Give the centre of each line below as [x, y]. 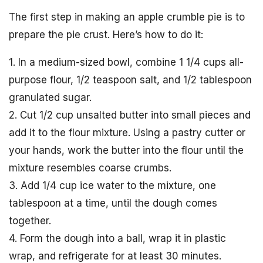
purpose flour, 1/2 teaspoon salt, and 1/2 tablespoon [130, 80]
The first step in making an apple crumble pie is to [127, 17]
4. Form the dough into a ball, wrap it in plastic [117, 238]
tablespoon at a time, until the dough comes [113, 203]
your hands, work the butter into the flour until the [126, 150]
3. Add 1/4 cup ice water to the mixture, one [112, 185]
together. [30, 220]
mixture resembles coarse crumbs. [90, 168]
